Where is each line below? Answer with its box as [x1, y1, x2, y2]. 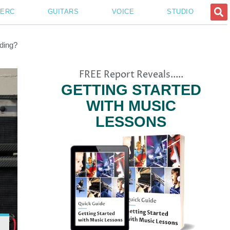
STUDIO [167, 8, 194, 16]
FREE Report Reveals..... [79, 68, 183, 82]
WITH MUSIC [86, 98, 176, 114]
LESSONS [95, 113, 167, 130]
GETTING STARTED [61, 82, 201, 99]
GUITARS [47, 8, 79, 16]
